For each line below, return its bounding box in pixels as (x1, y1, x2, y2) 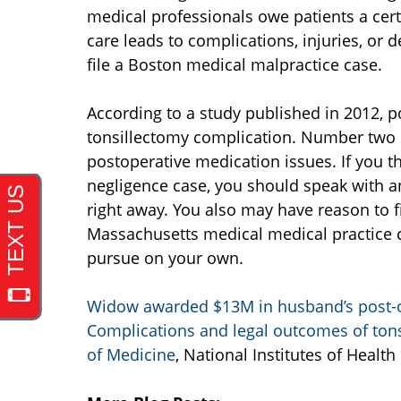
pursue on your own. (87, 247, 243, 269)
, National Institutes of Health (175, 344, 396, 366)
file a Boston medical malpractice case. (87, 54, 382, 76)
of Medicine (87, 344, 175, 366)
